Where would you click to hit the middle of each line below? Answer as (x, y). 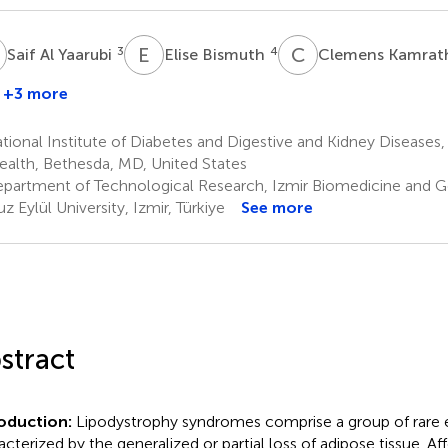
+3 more (35, 93)
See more (276, 207)
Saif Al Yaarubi (61, 54)
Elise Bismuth (216, 54)
